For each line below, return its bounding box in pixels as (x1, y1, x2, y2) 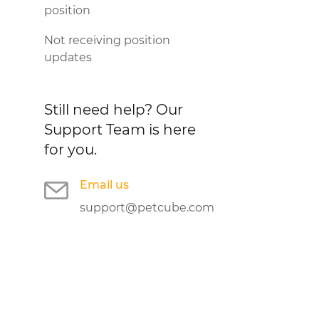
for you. (44, 141, 97, 158)
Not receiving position (44, 33, 170, 47)
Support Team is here (44, 121, 196, 138)
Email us (80, 178, 129, 192)
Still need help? (44, 101, 156, 118)
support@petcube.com (80, 201, 214, 214)
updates (44, 51, 92, 64)
